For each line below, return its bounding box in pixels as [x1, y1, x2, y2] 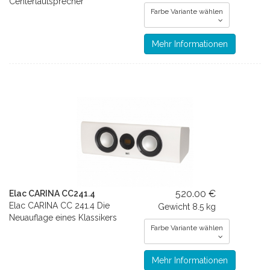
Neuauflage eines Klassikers [9, 213, 117, 222]
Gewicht [158, 202, 190, 212]
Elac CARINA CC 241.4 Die [9, 201, 110, 210]
